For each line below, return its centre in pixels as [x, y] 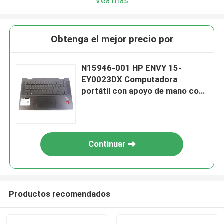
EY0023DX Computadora [130, 80]
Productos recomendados [59, 194]
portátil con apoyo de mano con [143, 91]
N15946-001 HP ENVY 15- [132, 68]
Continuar [107, 144]
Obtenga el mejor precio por [112, 39]
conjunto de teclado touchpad [140, 103]
